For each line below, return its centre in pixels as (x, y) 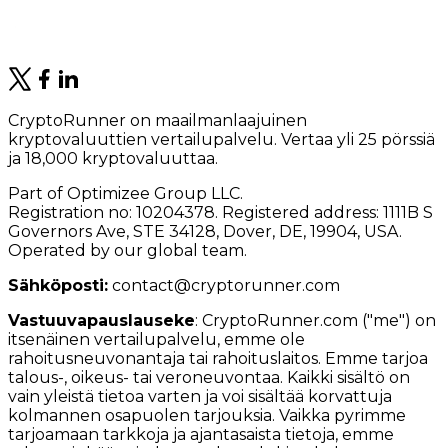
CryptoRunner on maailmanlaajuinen (157, 120)
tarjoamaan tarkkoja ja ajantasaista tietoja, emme (201, 434)
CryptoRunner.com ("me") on (319, 320)
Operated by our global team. (127, 250)
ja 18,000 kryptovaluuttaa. (113, 158)
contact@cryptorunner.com (226, 285)
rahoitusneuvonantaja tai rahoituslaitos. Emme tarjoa (218, 358)
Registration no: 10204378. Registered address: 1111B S (220, 212)
